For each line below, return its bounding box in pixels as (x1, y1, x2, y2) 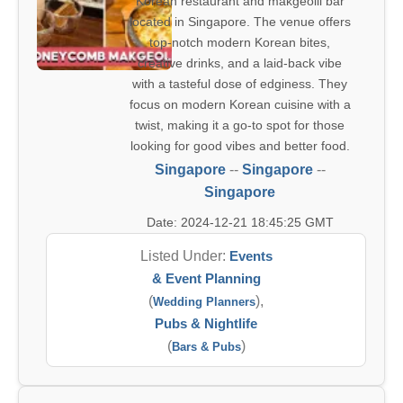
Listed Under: (139, 248, 229, 264)
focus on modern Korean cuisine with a (129, 97, 351, 112)
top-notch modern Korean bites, (149, 35, 330, 49)
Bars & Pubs (171, 340, 241, 354)
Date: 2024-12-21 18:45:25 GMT (146, 215, 334, 229)
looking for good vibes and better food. (130, 139, 350, 153)
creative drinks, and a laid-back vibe (138, 56, 342, 70)
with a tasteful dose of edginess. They (132, 76, 347, 91)
